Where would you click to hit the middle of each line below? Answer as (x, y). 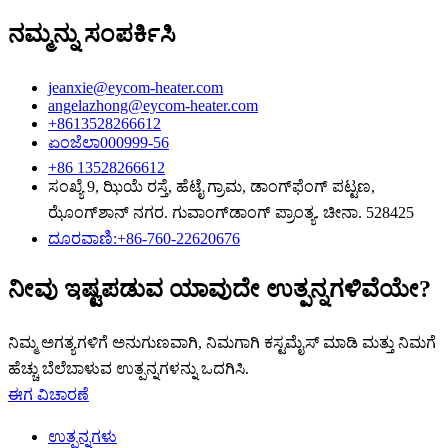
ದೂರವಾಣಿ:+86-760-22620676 (144, 238)
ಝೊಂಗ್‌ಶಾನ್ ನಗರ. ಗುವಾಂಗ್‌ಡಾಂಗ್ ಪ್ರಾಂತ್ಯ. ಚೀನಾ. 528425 (231, 212)
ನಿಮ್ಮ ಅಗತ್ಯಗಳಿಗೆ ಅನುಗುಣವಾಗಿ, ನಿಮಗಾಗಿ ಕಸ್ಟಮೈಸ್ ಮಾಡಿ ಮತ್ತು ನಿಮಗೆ (222, 343)
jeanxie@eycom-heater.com (135, 87)
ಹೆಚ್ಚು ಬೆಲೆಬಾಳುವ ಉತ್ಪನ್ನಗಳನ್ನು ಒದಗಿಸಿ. (128, 369)
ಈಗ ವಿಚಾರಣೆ (48, 395)
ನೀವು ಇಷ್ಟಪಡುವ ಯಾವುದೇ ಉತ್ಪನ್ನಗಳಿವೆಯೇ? (219, 288)
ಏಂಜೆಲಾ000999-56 (108, 142)
